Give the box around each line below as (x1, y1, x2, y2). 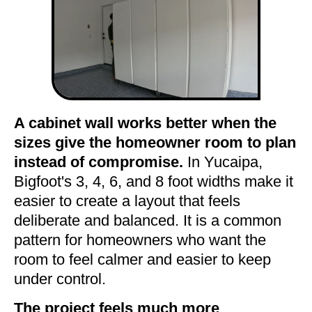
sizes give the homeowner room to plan (14, 133, 296, 151)
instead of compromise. (14, 153, 183, 171)
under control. (14, 270, 106, 288)
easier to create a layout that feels (14, 192, 240, 210)
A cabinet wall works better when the (14, 114, 276, 132)
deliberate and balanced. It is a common (14, 211, 281, 229)
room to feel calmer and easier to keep (14, 250, 271, 268)
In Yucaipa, (183, 153, 263, 171)
